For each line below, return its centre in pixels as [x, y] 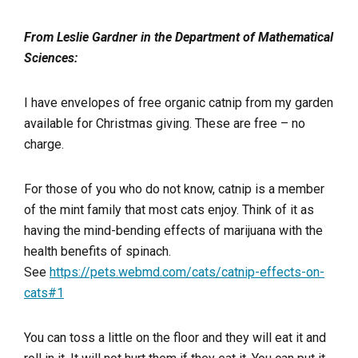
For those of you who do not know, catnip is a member [174, 189]
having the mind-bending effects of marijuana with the [173, 231]
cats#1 [44, 293]
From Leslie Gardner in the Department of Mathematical [179, 37]
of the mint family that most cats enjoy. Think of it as [169, 210]
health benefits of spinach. [97, 251]
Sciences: [51, 58]
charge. [44, 144]
